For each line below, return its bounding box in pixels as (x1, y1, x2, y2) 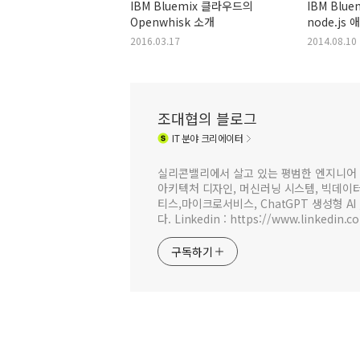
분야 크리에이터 (179, 131, 243, 145)
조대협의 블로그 (157, 107, 257, 129)
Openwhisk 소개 (130, 13, 215, 30)
